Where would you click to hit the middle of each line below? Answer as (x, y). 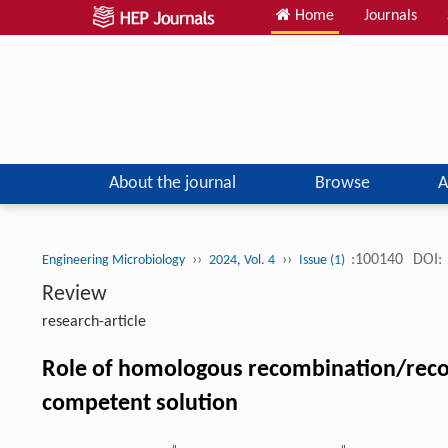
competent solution (140, 404)
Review (74, 295)
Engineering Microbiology (113, 261)
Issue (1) (323, 261)
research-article (94, 322)
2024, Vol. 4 (242, 261)
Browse (342, 184)
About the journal (172, 184)
